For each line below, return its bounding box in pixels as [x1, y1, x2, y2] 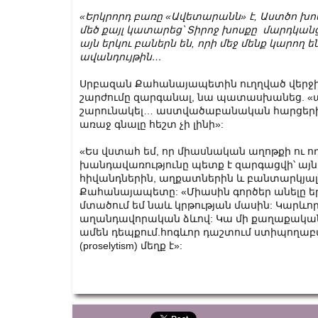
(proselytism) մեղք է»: [79, 240, 182, 251]
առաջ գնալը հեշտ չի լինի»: [79, 119, 224, 130]
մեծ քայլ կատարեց [79, 24, 182, 35]
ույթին [119, 51, 152, 62]
